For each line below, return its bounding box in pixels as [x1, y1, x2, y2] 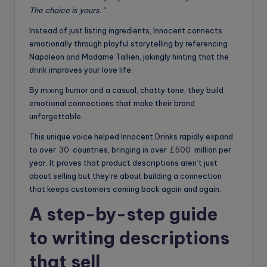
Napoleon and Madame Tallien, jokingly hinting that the [29, 52, 229, 62]
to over [29, 145, 58, 155]
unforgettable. [29, 111, 83, 122]
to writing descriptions [29, 227, 229, 250]
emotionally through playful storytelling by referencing [29, 39, 228, 49]
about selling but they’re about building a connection [29, 171, 222, 181]
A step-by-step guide [29, 203, 218, 226]
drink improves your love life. [29, 65, 133, 75]
